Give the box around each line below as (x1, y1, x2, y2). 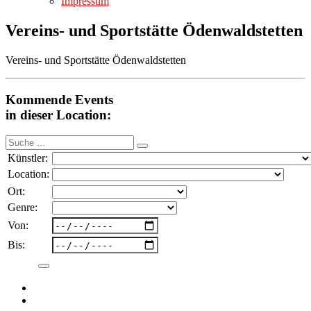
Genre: (8, 201, 37, 214)
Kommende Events (6, 92, 113, 107)
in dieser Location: (6, 107, 111, 122)
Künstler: (8, 152, 48, 165)
